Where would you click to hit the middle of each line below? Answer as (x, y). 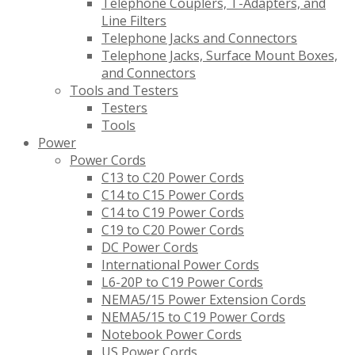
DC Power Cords (150, 248)
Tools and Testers (124, 91)
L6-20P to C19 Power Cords (182, 282)
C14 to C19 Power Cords (173, 213)
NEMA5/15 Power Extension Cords (204, 300)
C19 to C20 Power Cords (173, 230)
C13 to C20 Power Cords (173, 178)
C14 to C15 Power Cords (173, 195)
